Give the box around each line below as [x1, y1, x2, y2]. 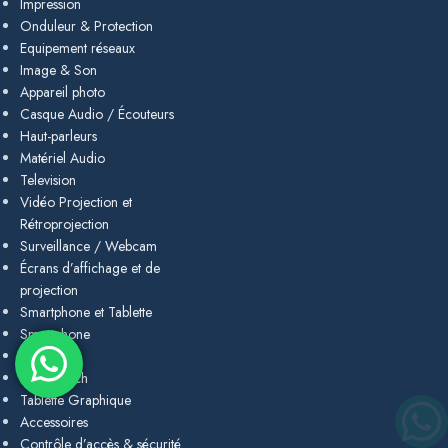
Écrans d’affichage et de [20, 258, 160, 278]
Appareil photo [20, 82, 105, 102]
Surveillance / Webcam [20, 236, 157, 256]
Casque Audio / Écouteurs [20, 104, 174, 124]
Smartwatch [20, 368, 88, 388]
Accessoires [20, 412, 88, 432]
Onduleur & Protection [20, 16, 153, 36]
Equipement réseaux [20, 38, 135, 58]
